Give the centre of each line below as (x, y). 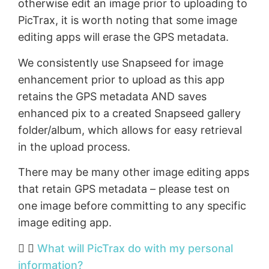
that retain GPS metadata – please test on (124, 189)
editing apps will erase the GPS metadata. (123, 37)
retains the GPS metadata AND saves (112, 96)
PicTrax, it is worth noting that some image (128, 20)
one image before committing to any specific (132, 206)
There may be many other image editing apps (134, 172)
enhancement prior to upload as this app (121, 79)
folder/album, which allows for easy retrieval (130, 130)
